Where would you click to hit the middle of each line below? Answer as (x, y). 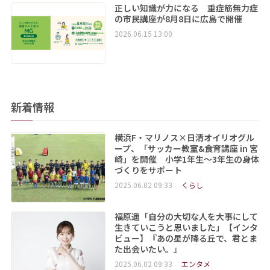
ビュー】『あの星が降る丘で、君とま (186, 238)
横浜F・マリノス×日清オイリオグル (184, 138)
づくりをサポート (148, 170)
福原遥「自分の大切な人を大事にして (186, 216)
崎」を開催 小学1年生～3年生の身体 (187, 159)
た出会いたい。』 (148, 249)
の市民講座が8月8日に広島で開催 (178, 18)
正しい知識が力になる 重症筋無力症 (186, 8)
